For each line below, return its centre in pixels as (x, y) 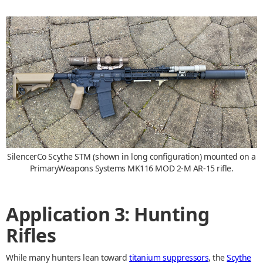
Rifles (31, 235)
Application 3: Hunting (108, 214)
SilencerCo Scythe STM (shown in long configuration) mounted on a (131, 157)
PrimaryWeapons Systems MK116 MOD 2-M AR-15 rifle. (131, 168)
